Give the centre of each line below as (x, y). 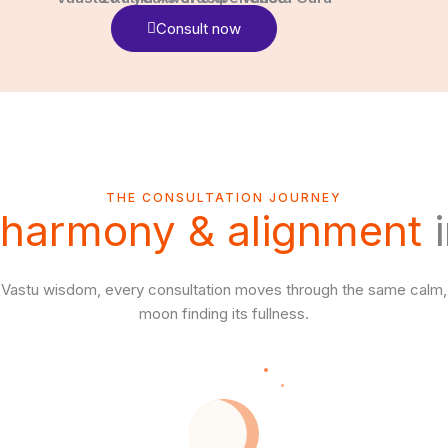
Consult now (198, 29)
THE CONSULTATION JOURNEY (224, 198)
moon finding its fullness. (224, 314)
